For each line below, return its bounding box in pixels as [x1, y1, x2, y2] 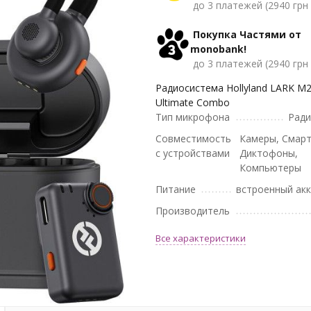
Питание [155, 182, 196, 196]
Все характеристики [155, 231, 246, 244]
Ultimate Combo [155, 95, 230, 109]
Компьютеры [239, 160, 302, 174]
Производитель [155, 203, 230, 217]
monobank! [190, 42, 246, 56]
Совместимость [155, 131, 231, 145]
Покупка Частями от [193, 27, 301, 41]
